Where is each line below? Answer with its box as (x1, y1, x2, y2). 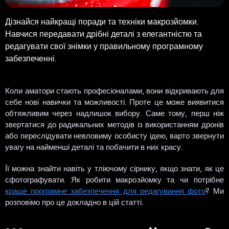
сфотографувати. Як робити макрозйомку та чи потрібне (5, 174, 224, 184)
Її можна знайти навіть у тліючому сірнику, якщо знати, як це (5, 163, 224, 173)
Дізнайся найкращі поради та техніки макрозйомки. (5, 16, 199, 26)
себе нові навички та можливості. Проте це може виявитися (5, 97, 224, 106)
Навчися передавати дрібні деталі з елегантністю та (5, 28, 202, 38)
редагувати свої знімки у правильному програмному (5, 40, 203, 51)
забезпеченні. (5, 53, 57, 63)
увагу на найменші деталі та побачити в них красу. (5, 142, 182, 151)
